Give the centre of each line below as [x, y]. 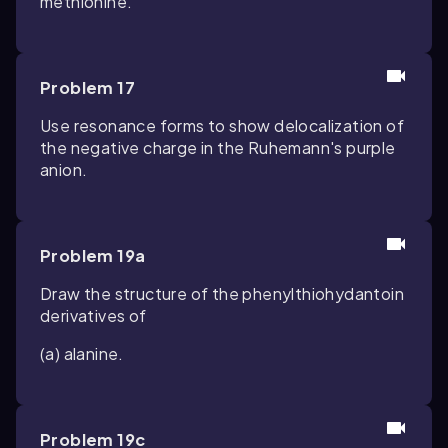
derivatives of [93, 316]
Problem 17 [87, 88]
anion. [64, 170]
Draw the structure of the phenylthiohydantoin [222, 294]
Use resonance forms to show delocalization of [222, 126]
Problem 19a [93, 256]
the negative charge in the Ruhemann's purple [218, 148]
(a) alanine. [82, 354]
